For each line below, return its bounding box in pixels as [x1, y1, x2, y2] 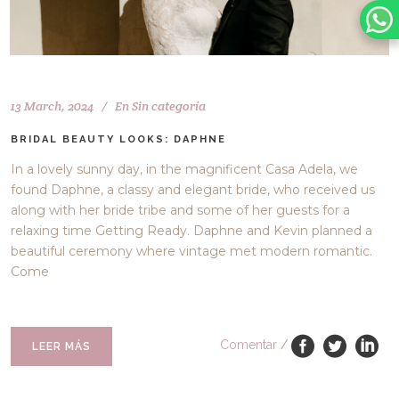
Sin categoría [132, 97, 207, 114]
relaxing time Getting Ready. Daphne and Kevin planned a [11, 222, 373, 239]
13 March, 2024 [11, 97, 94, 114]
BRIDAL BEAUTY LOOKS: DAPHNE [11, 133, 227, 145]
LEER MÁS [32, 339, 92, 353]
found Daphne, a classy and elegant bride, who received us [11, 181, 376, 198]
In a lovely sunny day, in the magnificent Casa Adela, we [11, 160, 359, 177]
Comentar [220, 338, 278, 353]
